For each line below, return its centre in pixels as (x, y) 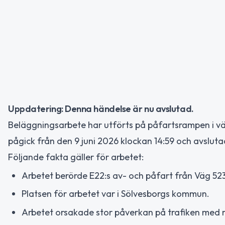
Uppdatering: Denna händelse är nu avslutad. (101, 109)
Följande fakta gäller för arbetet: (76, 157)
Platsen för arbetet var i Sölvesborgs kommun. (116, 194)
